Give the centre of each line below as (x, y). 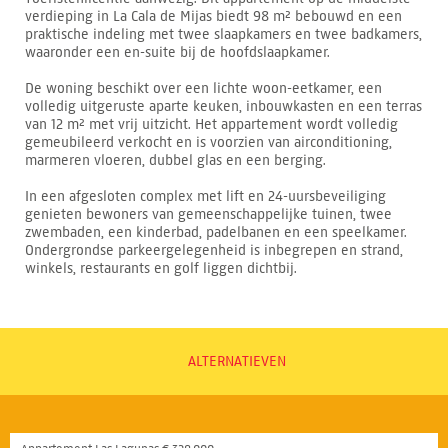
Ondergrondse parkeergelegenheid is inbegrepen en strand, (214, 250)
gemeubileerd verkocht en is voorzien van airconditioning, (208, 142)
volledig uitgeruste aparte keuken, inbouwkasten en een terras (223, 106)
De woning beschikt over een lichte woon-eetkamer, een (203, 88)
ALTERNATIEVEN (236, 361)
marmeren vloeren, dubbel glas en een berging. (175, 160)
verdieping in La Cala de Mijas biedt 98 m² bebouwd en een (213, 16)
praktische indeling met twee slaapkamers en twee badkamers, (223, 34)
